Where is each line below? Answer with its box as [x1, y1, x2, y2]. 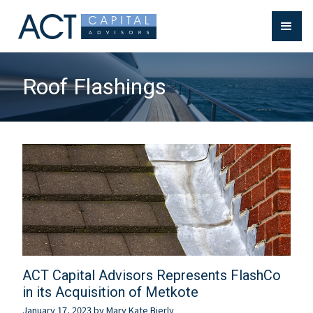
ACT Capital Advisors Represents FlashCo [22, 267, 281, 284]
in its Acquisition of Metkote [22, 284, 198, 301]
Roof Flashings [22, 73, 166, 101]
